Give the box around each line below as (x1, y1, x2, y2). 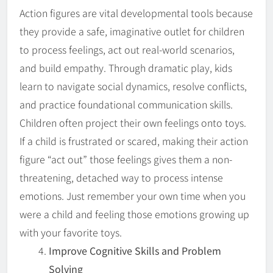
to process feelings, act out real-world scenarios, (19, 41, 235, 57)
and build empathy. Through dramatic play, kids (19, 60, 232, 75)
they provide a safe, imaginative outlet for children (19, 23, 244, 38)
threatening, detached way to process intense (19, 169, 223, 185)
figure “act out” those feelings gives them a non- (19, 151, 232, 166)
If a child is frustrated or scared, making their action (19, 133, 248, 148)
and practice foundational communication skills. (19, 96, 233, 112)
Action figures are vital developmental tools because (19, 5, 253, 20)
